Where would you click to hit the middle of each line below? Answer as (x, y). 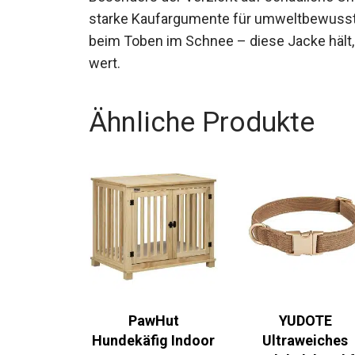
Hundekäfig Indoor (154, 340)
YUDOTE (305, 320)
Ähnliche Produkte (202, 123)
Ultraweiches (305, 340)
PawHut (153, 320)
